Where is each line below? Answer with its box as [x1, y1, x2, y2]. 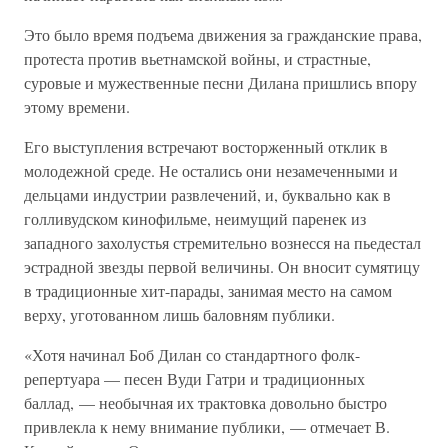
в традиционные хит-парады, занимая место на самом [24, 280, 392, 301]
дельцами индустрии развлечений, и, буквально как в [24, 184, 391, 205]
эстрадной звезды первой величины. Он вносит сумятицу [24, 256, 420, 277]
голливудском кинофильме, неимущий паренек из [24, 208, 366, 229]
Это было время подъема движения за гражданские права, [24, 24, 422, 45]
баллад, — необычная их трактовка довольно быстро [24, 392, 387, 413]
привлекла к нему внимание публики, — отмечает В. [24, 416, 390, 437]
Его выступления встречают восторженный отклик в [24, 136, 388, 157]
